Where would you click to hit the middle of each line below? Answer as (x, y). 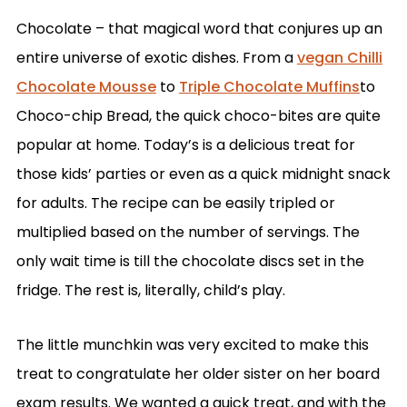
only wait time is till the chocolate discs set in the (190, 261)
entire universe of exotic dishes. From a (156, 57)
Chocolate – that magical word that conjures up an (199, 28)
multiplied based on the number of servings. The (188, 232)
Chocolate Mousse (86, 86)
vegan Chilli (339, 57)
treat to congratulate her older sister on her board (198, 373)
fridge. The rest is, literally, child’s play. (150, 290)
